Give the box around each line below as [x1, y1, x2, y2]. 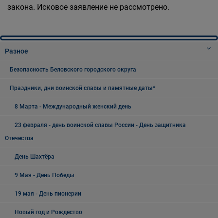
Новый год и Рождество [15, 209, 82, 216]
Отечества [5, 135, 34, 142]
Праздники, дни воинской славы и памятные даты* [10, 85, 155, 91]
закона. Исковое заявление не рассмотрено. [7, 2, 169, 12]
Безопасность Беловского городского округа [10, 66, 136, 73]
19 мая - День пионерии [15, 190, 81, 197]
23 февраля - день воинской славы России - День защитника [15, 122, 186, 128]
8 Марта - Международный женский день [15, 103, 131, 110]
